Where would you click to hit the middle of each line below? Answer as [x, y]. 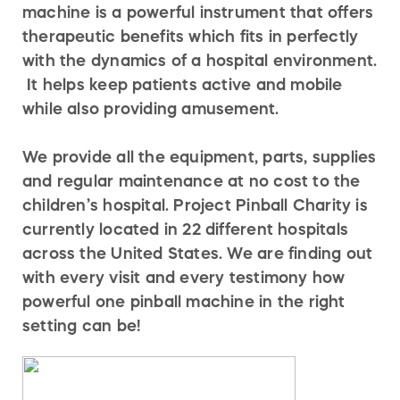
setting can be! [82, 325]
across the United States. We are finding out [198, 253]
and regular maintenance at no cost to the [192, 181]
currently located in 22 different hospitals [186, 229]
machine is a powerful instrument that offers [198, 12]
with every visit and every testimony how [184, 277]
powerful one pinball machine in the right [184, 301]
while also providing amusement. [151, 108]
